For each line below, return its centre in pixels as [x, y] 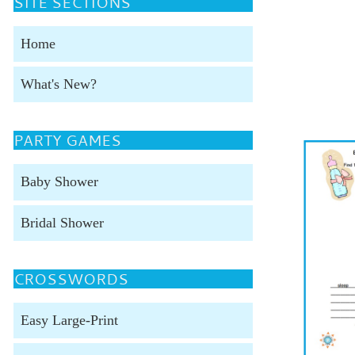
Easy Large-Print [69, 320]
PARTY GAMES [67, 141]
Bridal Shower [62, 222]
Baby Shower [59, 182]
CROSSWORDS [71, 279]
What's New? [58, 84]
